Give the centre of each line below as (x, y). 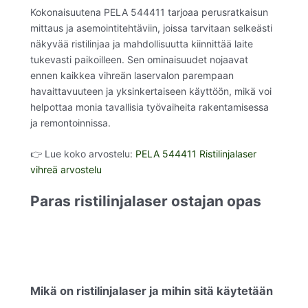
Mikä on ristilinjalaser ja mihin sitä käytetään (152, 290)
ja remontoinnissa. (70, 122)
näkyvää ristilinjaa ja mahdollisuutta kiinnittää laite (142, 43)
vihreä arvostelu (66, 170)
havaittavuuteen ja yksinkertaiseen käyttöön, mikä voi (151, 91)
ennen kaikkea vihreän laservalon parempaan (132, 75)
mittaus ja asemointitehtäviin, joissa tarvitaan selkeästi (151, 27)
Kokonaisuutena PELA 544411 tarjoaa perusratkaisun (149, 12)
